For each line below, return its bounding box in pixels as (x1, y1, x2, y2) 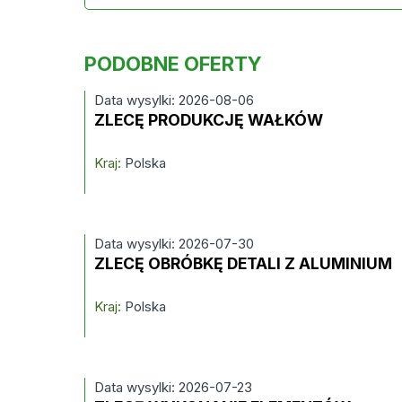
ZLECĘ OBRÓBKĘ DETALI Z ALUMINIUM (94, 254, 393, 273)
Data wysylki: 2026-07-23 (94, 379, 253, 396)
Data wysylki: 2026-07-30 (94, 235, 255, 252)
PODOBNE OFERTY (84, 52, 263, 75)
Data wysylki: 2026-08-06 (94, 92, 255, 109)
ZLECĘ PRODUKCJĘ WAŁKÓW (94, 110, 324, 129)
